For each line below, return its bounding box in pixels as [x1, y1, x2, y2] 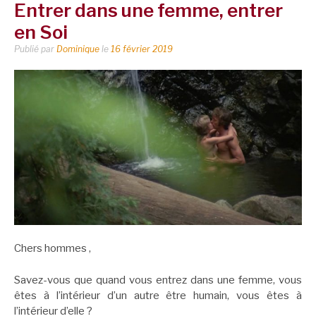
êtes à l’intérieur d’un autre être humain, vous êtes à [14, 288, 302, 302]
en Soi [14, 20, 68, 43]
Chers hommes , [14, 242, 91, 255]
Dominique [56, 43, 99, 54]
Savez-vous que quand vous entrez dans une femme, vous [14, 273, 302, 286]
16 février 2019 [111, 43, 173, 54]
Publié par [14, 43, 56, 54]
